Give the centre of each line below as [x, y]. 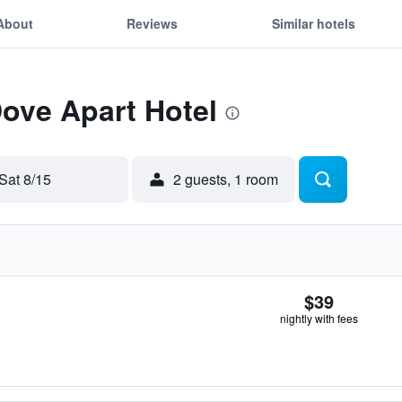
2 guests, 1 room [226, 179]
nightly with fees [319, 318]
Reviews [153, 23]
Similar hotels [313, 23]
